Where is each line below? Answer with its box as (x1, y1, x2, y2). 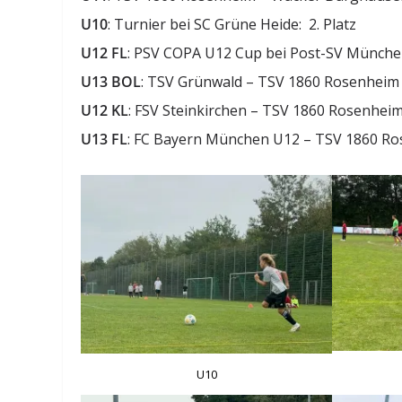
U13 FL (81, 129, 128, 150)
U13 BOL (81, 72, 142, 92)
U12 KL (81, 100, 129, 121)
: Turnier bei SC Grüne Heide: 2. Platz (108, 14, 357, 35)
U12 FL (81, 43, 128, 64)
